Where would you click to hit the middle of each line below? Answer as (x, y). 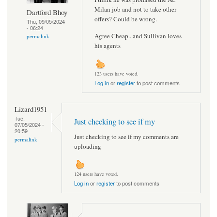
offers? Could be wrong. (126, 19)
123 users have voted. (116, 73)
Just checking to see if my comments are (126, 136)
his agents (108, 46)
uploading (88, 146)
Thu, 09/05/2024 (46, 21)
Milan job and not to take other (135, 9)
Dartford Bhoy (47, 12)
